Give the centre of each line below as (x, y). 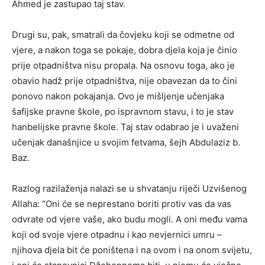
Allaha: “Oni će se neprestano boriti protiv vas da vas (122, 203)
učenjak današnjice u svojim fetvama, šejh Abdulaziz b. (126, 142)
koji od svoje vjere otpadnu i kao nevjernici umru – (117, 234)
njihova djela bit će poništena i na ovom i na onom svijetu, (132, 250)
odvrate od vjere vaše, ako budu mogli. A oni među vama (130, 219)
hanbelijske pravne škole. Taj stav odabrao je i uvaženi (125, 127)
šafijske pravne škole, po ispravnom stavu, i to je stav (123, 111)
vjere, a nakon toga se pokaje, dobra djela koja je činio (125, 50)
